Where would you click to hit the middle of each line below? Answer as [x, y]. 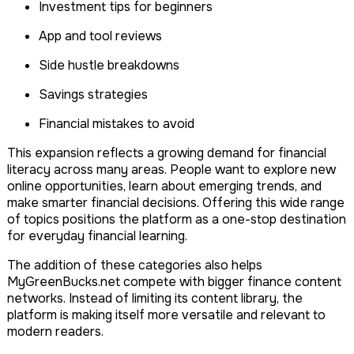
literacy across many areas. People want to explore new [171, 169]
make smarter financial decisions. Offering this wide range [176, 202]
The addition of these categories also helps [135, 265]
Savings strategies [98, 94]
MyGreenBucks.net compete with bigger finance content [174, 281]
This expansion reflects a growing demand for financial [167, 153]
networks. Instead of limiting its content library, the [155, 298]
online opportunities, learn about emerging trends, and [164, 186]
